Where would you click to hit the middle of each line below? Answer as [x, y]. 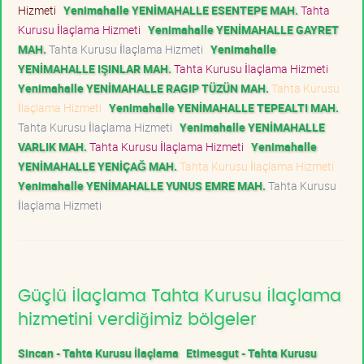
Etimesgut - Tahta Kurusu [251, 353]
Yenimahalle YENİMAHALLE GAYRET [243, 29]
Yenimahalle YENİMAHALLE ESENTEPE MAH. [181, 10]
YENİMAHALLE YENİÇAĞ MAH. [97, 166]
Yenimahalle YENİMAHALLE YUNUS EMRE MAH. [142, 185]
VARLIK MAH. [52, 146]
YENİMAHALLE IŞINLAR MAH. [95, 68]
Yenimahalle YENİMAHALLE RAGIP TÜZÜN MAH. [143, 88]
